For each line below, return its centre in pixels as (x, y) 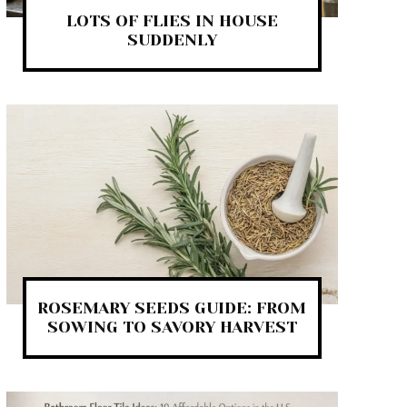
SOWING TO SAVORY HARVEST (172, 327)
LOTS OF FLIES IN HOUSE (172, 21)
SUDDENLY (172, 40)
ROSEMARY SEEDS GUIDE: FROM (172, 308)
